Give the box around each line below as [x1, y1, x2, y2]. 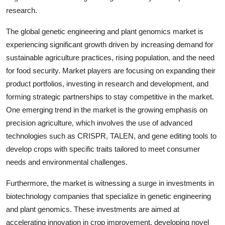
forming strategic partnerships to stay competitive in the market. [6, 92, 214, 101]
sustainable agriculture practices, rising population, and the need [6, 53, 214, 62]
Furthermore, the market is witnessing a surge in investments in [6, 179, 214, 188]
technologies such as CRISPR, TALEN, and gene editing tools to [6, 132, 216, 141]
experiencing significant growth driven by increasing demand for [6, 40, 213, 49]
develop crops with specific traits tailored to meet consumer [6, 145, 200, 154]
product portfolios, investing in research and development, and [6, 79, 208, 88]
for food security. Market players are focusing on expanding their [6, 66, 215, 75]
